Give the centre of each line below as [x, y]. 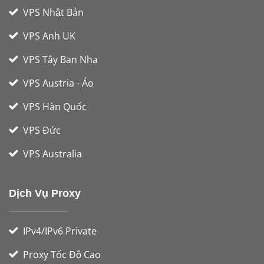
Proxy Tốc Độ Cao [62, 255]
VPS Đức [42, 131]
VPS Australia [52, 154]
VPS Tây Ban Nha [60, 60]
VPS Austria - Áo [58, 83]
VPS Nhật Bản [53, 13]
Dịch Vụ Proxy [45, 194]
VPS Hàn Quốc [55, 107]
